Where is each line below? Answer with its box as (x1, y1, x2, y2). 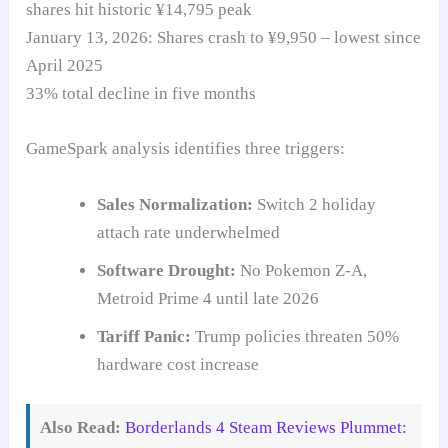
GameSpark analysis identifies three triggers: (26, 139, 346, 159)
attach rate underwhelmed (97, 222, 281, 242)
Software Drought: (97, 260, 237, 280)
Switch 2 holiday (253, 194, 377, 214)
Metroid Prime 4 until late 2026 (97, 288, 320, 308)
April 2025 (26, 56, 104, 76)
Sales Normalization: (97, 194, 254, 214)
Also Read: (40, 418, 122, 438)
